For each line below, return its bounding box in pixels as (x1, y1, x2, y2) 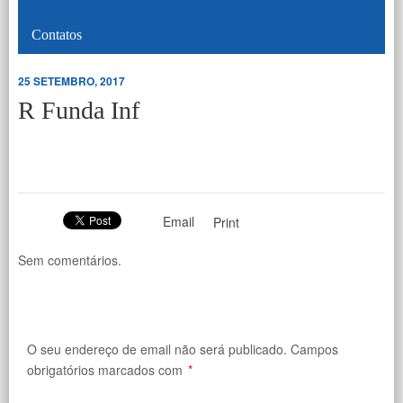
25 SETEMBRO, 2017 (18, 72, 125, 89)
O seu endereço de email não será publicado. (27, 339, 287, 358)
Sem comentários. (18, 250, 121, 269)
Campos (291, 339, 338, 358)
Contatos (31, 26, 82, 42)
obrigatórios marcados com (27, 360, 186, 379)
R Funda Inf (18, 95, 139, 124)
